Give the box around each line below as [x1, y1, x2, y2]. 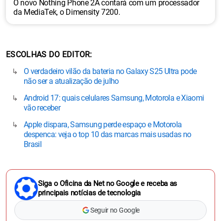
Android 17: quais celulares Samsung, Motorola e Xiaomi [24, 93, 204, 103]
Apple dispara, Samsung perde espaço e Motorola [24, 119, 182, 129]
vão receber [24, 103, 60, 112]
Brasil [24, 139, 42, 149]
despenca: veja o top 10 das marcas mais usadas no [24, 129, 191, 139]
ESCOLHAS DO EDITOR [6, 49, 90, 59]
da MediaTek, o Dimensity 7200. [13, 7, 120, 17]
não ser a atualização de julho [24, 76, 119, 86]
